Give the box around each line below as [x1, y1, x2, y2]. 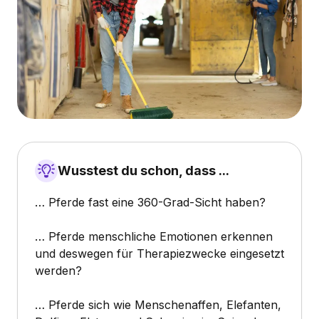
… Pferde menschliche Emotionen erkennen [35, 229, 273, 244]
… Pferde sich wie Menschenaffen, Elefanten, [35, 298, 281, 313]
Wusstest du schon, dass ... [58, 163, 229, 179]
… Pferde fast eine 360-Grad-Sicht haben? [35, 195, 266, 210]
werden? [35, 263, 82, 278]
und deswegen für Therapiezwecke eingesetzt [35, 246, 284, 261]
